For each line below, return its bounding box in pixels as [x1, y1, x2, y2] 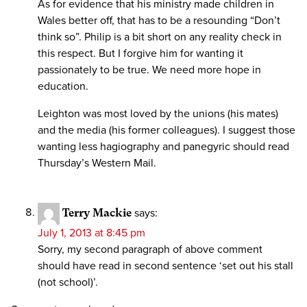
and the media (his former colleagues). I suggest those [38, 123, 295, 137]
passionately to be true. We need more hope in [38, 62, 261, 77]
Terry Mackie [62, 206, 132, 219]
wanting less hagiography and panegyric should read [38, 139, 289, 153]
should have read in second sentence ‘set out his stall [38, 258, 293, 273]
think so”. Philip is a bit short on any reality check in [38, 29, 282, 44]
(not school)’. [38, 275, 98, 289]
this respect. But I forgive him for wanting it [38, 46, 243, 60]
